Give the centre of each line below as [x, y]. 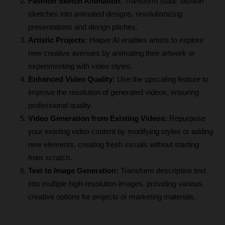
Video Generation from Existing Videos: [98, 119]
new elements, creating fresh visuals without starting [114, 145]
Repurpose [186, 119]
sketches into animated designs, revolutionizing [105, 14]
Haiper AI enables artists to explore [145, 40]
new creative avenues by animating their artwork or [111, 53]
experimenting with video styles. [80, 67]
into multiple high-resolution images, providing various [115, 184]
